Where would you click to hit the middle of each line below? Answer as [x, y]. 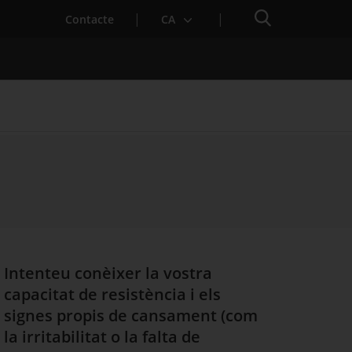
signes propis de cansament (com [131, 315]
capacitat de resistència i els [112, 294]
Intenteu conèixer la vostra [108, 273]
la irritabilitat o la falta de [102, 337]
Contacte [90, 19]
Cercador [280, 16]
